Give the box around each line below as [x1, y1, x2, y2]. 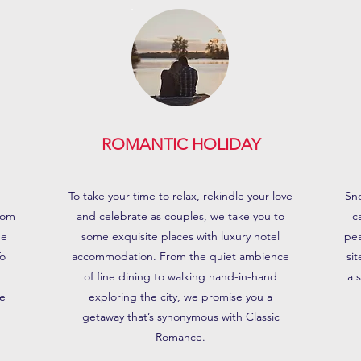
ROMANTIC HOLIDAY [101, 135, 260, 154]
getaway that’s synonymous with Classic [81, 309, 280, 324]
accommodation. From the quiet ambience [72, 249, 289, 263]
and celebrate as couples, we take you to [77, 209, 284, 223]
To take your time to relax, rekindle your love [68, 189, 293, 203]
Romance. [156, 330, 205, 344]
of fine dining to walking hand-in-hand [84, 269, 277, 284]
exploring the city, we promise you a [89, 289, 272, 304]
